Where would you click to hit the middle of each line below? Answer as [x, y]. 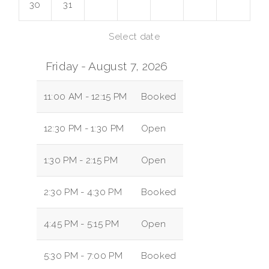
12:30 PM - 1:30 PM [84, 129]
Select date [134, 37]
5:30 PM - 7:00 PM [83, 256]
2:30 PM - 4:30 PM [83, 192]
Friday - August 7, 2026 [107, 66]
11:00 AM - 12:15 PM [85, 97]
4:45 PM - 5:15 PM [81, 224]
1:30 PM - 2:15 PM [81, 161]
